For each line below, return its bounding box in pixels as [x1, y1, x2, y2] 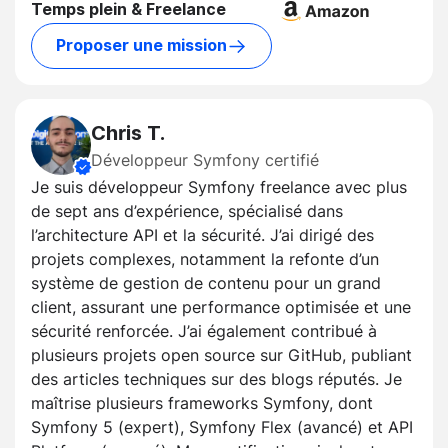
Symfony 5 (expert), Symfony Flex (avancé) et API [31, 416, 413, 439]
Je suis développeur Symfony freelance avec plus [31, 176, 407, 199]
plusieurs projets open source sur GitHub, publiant [31, 344, 412, 367]
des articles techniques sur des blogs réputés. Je [31, 368, 402, 391]
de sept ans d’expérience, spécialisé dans [31, 200, 343, 223]
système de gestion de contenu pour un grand [31, 272, 381, 295]
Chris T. [91, 121, 165, 146]
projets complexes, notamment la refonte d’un [31, 248, 379, 271]
